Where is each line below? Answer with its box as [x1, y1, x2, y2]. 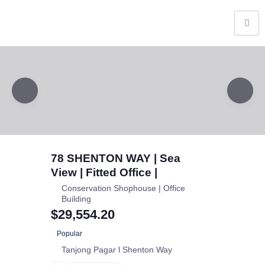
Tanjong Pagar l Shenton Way [61, 244, 172, 254]
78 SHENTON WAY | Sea [50, 151, 180, 165]
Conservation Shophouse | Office [61, 183, 185, 193]
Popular [57, 229, 83, 238]
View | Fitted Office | [50, 166, 157, 179]
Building [61, 194, 91, 204]
